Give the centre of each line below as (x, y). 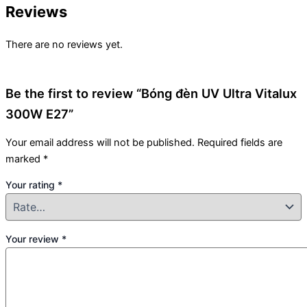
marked (24, 159)
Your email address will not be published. (100, 142)
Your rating (32, 185)
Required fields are (240, 142)
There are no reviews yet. (64, 45)
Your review (34, 238)
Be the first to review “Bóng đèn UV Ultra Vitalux (151, 94)
